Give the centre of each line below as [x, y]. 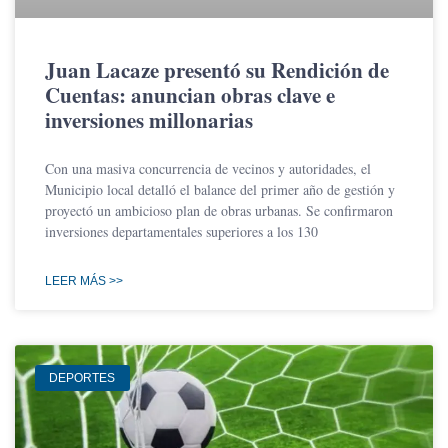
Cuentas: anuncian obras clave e [190, 94]
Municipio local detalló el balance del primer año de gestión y [220, 189]
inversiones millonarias [149, 119]
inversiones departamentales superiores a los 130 [181, 231]
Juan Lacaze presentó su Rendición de [217, 69]
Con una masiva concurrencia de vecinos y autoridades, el [208, 168]
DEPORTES [82, 378]
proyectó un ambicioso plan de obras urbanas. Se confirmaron [219, 210]
